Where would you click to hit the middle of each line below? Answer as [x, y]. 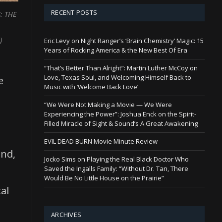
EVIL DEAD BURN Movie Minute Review [101, 141]
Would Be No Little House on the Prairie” [104, 178]
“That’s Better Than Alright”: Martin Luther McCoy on [121, 68]
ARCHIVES [66, 214]
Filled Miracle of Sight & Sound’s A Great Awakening [121, 123]
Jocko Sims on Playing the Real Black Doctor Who [116, 159]
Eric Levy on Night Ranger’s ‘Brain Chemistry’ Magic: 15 [124, 40]
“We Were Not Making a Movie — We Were [108, 104]
